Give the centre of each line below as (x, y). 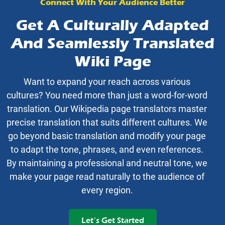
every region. (107, 190)
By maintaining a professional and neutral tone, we (107, 163)
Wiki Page (113, 62)
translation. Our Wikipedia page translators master (107, 109)
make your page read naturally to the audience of (107, 177)
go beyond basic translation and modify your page (107, 136)
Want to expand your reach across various (107, 82)
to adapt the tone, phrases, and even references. (107, 150)
